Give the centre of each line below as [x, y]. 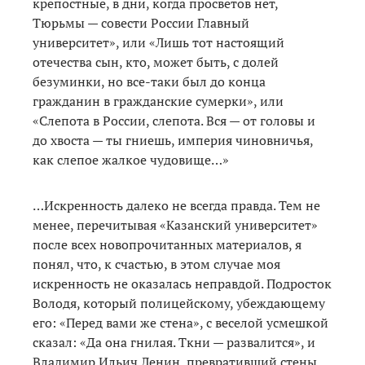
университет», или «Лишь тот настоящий [158, 43]
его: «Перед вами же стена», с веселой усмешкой [180, 323]
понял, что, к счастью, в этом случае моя [156, 264]
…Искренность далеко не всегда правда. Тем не [176, 206]
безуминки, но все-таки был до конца [149, 82]
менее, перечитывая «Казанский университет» [175, 225]
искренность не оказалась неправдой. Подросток [182, 284]
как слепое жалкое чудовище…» [131, 160]
